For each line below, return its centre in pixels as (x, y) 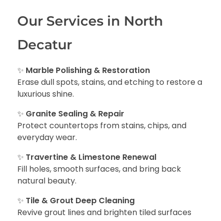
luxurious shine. (46, 94)
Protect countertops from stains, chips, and (102, 126)
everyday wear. (47, 138)
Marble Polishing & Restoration (88, 71)
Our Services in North (90, 21)
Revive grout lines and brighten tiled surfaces (104, 213)
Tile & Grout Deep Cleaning (80, 201)
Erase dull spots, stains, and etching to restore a (110, 82)
